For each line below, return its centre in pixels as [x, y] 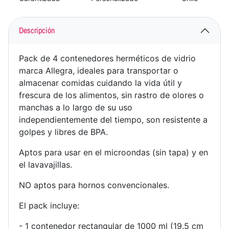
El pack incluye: [49, 205]
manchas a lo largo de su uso [76, 107]
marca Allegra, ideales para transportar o [99, 70]
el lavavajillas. [45, 164]
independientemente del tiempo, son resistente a [113, 119]
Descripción [37, 30]
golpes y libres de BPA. [63, 132]
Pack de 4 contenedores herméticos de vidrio [107, 58]
